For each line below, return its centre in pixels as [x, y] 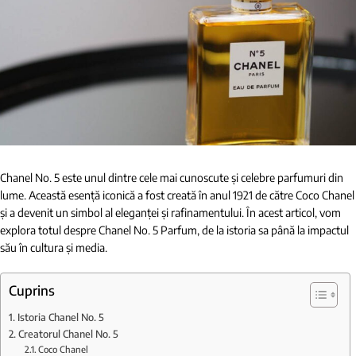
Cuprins [32, 290]
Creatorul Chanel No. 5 [68, 333]
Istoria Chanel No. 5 [60, 317]
